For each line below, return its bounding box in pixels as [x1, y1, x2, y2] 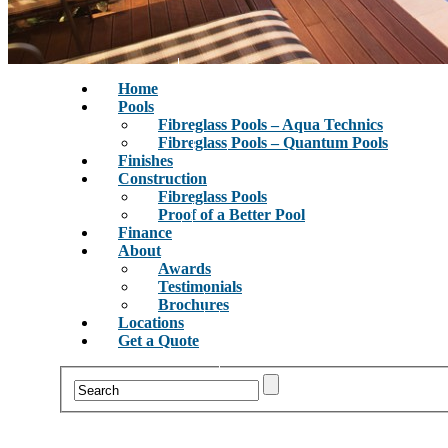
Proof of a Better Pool [158, 206, 305, 223]
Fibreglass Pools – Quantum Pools [158, 134, 388, 151]
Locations [118, 314, 184, 331]
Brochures [158, 296, 229, 313]
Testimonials [158, 278, 242, 295]
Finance [118, 224, 172, 241]
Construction [118, 170, 207, 187]
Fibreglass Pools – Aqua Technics [158, 116, 383, 133]
